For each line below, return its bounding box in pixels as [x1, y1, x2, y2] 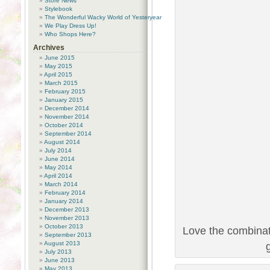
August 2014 [44, 139, 80, 145]
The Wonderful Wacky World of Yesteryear [45, 14, 162, 20]
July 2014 [45, 147, 72, 154]
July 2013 [45, 248, 72, 255]
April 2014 [44, 172, 72, 179]
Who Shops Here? [45, 31, 96, 37]
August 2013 [44, 240, 80, 246]
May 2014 [45, 164, 72, 171]
